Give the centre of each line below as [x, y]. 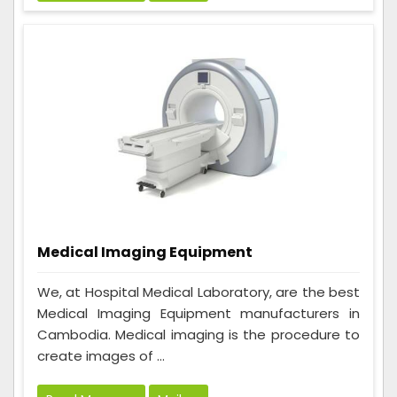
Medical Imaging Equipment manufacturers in [198, 314]
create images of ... [101, 356]
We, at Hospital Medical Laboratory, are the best [198, 292]
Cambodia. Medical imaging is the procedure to [198, 335]
